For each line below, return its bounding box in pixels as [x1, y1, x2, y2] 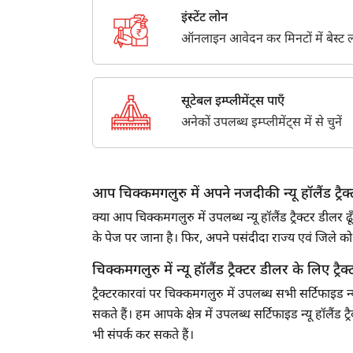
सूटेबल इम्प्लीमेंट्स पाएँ [180, 94, 284, 111]
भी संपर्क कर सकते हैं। [92, 328, 194, 345]
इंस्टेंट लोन [180, 10, 228, 28]
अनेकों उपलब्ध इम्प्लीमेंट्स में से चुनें [180, 115, 342, 132]
